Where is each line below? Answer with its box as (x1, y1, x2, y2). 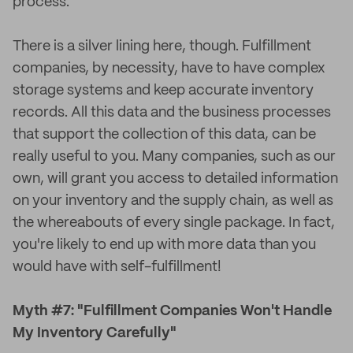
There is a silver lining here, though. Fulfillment (13, 39, 311, 54)
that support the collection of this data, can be (13, 128, 316, 142)
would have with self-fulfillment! (13, 260, 221, 274)
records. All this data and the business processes (13, 106, 331, 120)
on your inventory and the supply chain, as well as (13, 194, 333, 208)
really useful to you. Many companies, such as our (13, 150, 336, 164)
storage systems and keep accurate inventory (13, 84, 314, 98)
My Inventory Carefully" (13, 326, 176, 340)
